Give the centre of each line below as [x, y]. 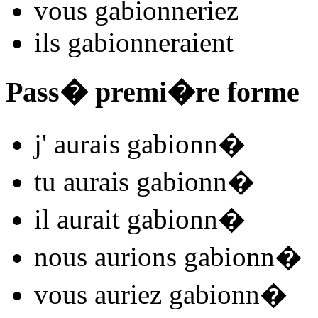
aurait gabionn [134, 219]
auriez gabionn [174, 295]
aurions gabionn [181, 257]
